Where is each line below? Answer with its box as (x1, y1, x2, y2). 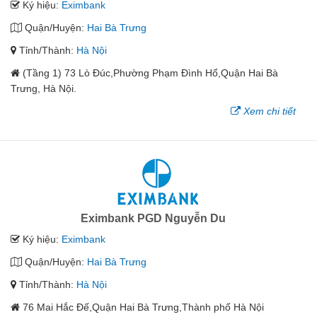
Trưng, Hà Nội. (11, 83, 76, 94)
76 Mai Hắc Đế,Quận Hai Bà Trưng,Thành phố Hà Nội (23, 301, 264, 313)
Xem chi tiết (243, 105, 296, 117)
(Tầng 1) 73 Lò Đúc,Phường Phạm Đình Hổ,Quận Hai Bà (23, 67, 278, 79)
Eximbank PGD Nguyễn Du (81, 212, 226, 224)
